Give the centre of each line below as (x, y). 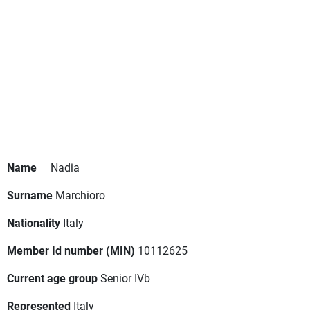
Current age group (52, 278)
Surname (30, 195)
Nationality (34, 223)
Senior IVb (125, 278)
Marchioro (80, 195)
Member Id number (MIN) (71, 250)
